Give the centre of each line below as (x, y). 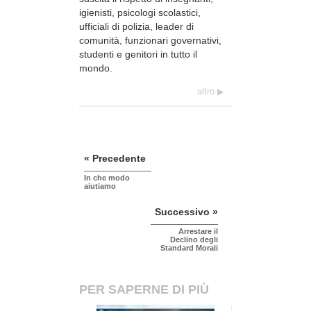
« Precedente (115, 158)
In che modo (107, 177)
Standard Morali (189, 247)
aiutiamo (100, 186)
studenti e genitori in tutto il (138, 54)
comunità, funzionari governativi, (150, 40)
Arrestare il (198, 231)
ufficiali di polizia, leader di (136, 26)
